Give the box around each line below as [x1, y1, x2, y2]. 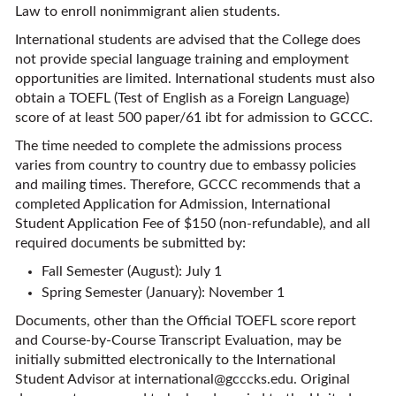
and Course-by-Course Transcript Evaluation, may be [15, 333, 341, 347]
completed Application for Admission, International [15, 197, 331, 211]
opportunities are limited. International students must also [15, 72, 375, 86]
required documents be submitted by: [15, 236, 246, 250]
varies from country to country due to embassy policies [15, 158, 356, 172]
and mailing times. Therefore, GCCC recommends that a [15, 178, 361, 192]
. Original [293, 372, 350, 386]
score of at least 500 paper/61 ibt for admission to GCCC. [15, 110, 373, 125]
